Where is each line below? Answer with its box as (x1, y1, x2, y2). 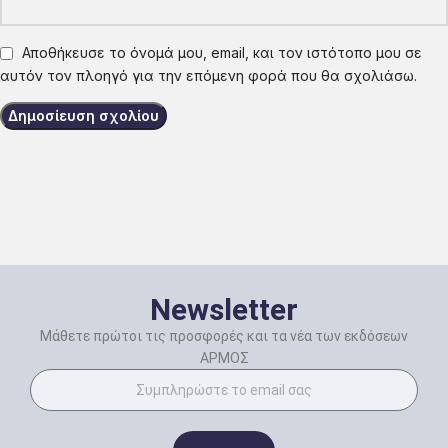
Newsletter (150, 292, 298, 328)
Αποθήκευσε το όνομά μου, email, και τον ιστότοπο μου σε (22, 44, 422, 62)
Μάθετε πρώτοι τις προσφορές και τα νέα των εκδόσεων (40, 328, 408, 345)
